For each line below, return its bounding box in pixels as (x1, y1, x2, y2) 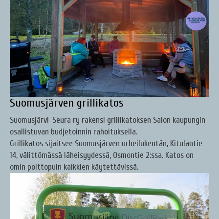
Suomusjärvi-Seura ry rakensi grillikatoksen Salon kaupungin (10, 115, 205, 125)
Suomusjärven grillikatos (10, 96, 124, 110)
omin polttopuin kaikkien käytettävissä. (10, 162, 138, 172)
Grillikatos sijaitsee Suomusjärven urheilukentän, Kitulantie (10, 139, 202, 149)
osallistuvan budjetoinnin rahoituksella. (10, 127, 139, 137)
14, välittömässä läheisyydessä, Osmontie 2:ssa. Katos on (10, 151, 194, 160)
